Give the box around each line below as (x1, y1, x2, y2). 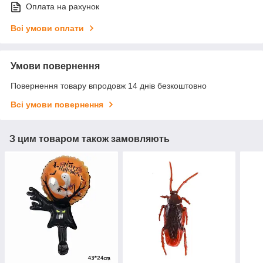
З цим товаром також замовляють (9, 134, 170, 144)
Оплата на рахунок (26, 2, 99, 12)
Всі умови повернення (11, 100, 103, 110)
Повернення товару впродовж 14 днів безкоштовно (11, 81, 207, 91)
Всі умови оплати (11, 23, 84, 33)
